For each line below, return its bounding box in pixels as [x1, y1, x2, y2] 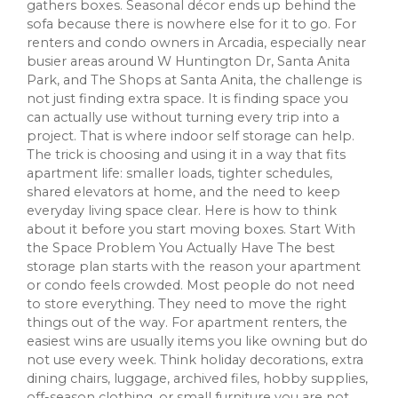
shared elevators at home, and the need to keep [27, 184, 340, 201]
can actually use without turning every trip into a [27, 109, 339, 126]
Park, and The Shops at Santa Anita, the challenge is [27, 72, 362, 89]
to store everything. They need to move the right [27, 296, 346, 313]
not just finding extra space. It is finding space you [27, 91, 348, 107]
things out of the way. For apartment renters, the [27, 314, 347, 331]
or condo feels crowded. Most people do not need [27, 277, 354, 294]
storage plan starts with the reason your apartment [27, 259, 361, 275]
